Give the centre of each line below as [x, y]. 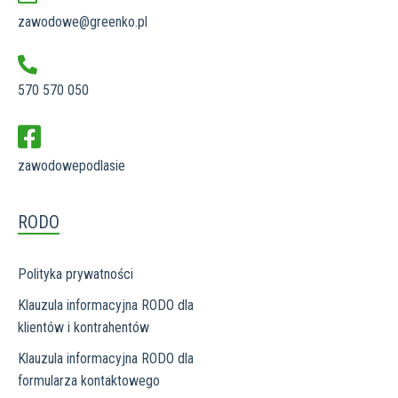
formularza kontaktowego [89, 380]
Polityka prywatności [76, 274]
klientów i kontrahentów [84, 327]
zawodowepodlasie [72, 165]
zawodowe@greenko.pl [83, 21]
